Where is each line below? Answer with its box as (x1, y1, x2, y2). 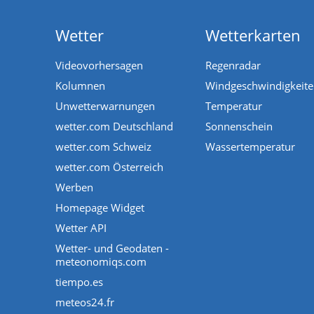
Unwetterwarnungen (55, 98, 155, 113)
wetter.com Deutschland (55, 118, 173, 133)
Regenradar (205, 57, 261, 72)
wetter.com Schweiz (55, 139, 151, 153)
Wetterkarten (205, 24, 301, 46)
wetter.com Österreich (55, 159, 163, 174)
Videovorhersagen (55, 57, 143, 72)
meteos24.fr (55, 294, 114, 309)
